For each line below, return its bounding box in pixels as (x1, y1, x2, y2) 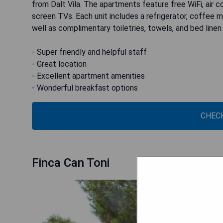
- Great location (32, 59, 87, 69)
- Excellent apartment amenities (32, 71, 145, 81)
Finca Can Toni (32, 156, 110, 170)
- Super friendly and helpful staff (32, 47, 147, 57)
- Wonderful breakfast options (32, 83, 138, 93)
